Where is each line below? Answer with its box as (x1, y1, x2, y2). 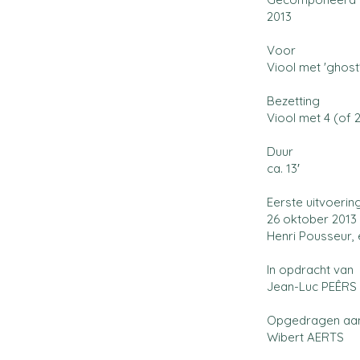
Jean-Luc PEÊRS (267, 279, 357, 294)
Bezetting (267, 93, 320, 108)
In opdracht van (267, 262, 354, 277)
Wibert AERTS (267, 329, 344, 345)
